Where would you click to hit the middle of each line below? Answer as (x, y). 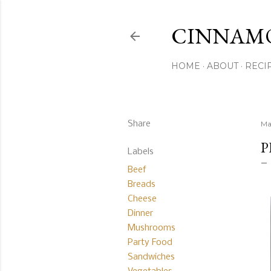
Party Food (150, 243)
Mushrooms (152, 228)
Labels (141, 152)
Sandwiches (151, 257)
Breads (142, 184)
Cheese (142, 199)
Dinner (140, 214)
